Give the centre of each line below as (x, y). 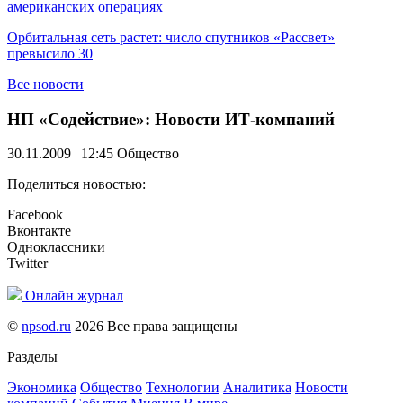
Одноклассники (56, 247)
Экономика (42, 388)
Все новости (45, 84)
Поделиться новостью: (76, 184)
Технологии (183, 388)
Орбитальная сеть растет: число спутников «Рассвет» (171, 37)
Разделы (32, 357)
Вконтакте (39, 231)
